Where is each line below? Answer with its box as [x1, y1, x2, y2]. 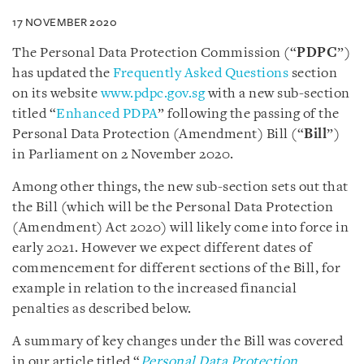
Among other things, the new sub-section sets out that [12, 180, 349, 194]
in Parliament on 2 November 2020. [12, 148, 234, 162]
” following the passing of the [157, 107, 340, 121]
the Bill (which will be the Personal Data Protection [12, 201, 333, 214]
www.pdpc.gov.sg [100, 87, 205, 101]
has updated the [12, 67, 113, 80]
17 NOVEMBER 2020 [12, 16, 117, 28]
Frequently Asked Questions [113, 67, 288, 80]
